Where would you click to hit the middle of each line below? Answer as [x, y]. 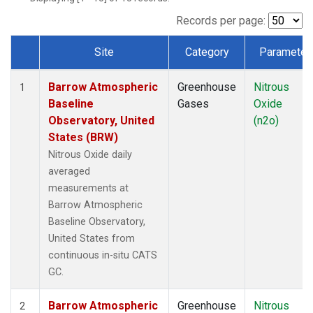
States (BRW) [83, 137]
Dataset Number [64, 68]
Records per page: [221, 20]
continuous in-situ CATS [103, 255]
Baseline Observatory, [97, 221]
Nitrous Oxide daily [90, 154]
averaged [69, 171]
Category [207, 52]
